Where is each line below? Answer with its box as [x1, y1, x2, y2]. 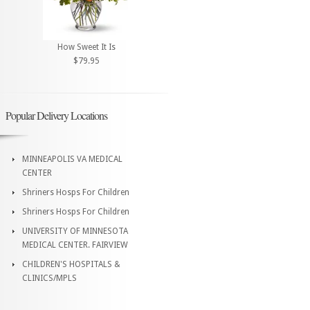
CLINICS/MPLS [22, 273, 77, 283]
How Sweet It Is [57, 42, 116, 52]
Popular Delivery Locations [6, 107, 107, 122]
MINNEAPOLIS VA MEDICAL [22, 154, 122, 164]
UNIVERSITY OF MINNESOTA [22, 226, 128, 236]
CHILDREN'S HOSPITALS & [22, 259, 120, 269]
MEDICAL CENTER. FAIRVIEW [22, 239, 128, 250]
